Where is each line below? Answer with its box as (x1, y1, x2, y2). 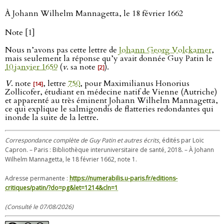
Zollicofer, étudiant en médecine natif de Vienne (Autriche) (5, 86, 217, 97)
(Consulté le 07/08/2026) (5, 202, 73, 211)
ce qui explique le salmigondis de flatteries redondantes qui (5, 103, 213, 114)
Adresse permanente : (5, 174, 69, 182)
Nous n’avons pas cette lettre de (5, 44, 119, 55)
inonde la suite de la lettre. (5, 112, 98, 123)
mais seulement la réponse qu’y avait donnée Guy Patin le (5, 53, 212, 64)
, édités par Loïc (159, 136, 204, 144)
